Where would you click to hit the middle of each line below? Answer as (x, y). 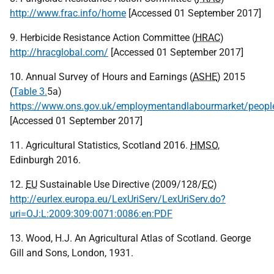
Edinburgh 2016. (45, 160)
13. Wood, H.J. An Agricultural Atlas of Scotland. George (130, 238)
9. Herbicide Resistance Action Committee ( (102, 38)
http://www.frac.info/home (68, 13)
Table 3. (30, 91)
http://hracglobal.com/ (59, 52)
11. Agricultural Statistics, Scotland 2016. (100, 145)
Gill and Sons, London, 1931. (72, 253)
